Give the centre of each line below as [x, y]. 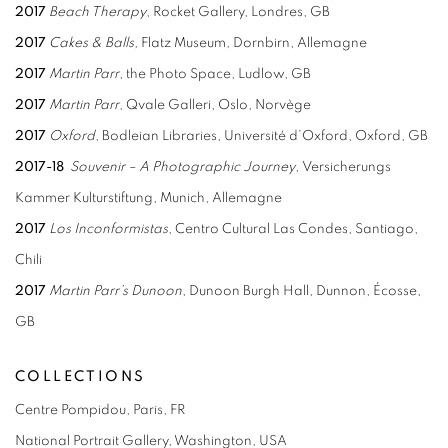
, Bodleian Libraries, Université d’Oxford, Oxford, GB [261, 135]
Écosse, [397, 290]
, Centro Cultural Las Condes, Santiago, [293, 228]
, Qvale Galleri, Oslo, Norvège [215, 104]
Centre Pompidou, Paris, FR [100, 409]
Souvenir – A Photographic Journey [182, 166]
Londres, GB [290, 11]
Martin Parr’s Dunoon [115, 290]
